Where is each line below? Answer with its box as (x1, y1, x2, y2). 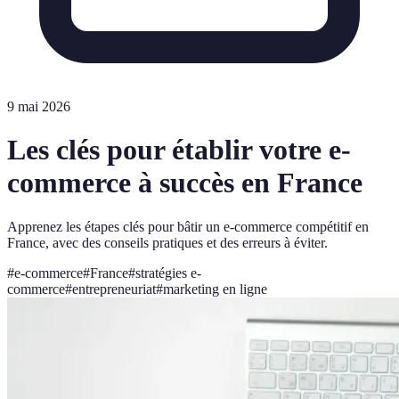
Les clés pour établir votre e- (7, 134, 351, 167)
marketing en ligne (163, 281, 267, 297)
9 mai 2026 (7, 99, 70, 114)
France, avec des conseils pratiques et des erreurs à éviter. (7, 234, 328, 250)
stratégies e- (135, 265, 201, 281)
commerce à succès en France (7, 167, 362, 199)
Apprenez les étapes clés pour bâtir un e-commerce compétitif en (7, 218, 369, 234)
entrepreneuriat (72, 281, 156, 297)
